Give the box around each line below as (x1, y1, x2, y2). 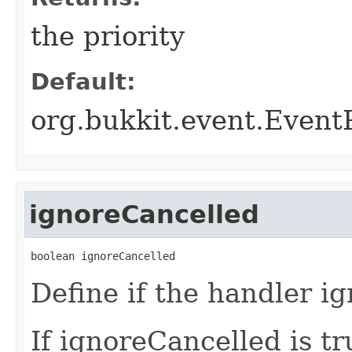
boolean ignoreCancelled (31, 250, 175, 262)
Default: (31, 68, 136, 95)
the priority (31, 20, 185, 52)
